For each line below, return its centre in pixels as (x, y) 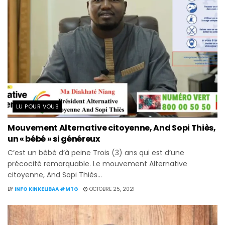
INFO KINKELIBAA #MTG (46, 189)
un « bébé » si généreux (54, 139)
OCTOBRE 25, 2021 (111, 189)
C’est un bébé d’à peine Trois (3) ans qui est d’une (96, 152)
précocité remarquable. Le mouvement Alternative (97, 163)
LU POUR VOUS (38, 106)
